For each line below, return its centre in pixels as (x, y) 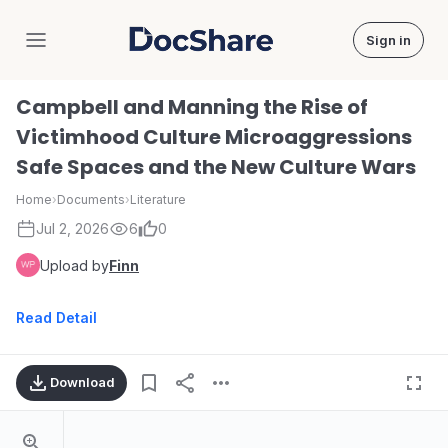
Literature (158, 199)
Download (82, 382)
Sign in (388, 40)
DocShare (237, 48)
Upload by (74, 265)
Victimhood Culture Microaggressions (214, 137)
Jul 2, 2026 (72, 228)
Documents (91, 199)
